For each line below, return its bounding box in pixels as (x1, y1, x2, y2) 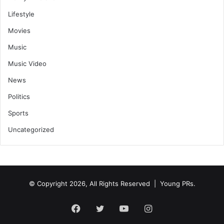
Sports (8, 109, 28, 117)
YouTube (128, 202, 164, 213)
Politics (8, 92, 30, 101)
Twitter (103, 202, 134, 213)
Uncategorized (8, 125, 54, 134)
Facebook (80, 202, 122, 213)
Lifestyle (8, 10, 34, 18)
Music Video (8, 59, 46, 68)
